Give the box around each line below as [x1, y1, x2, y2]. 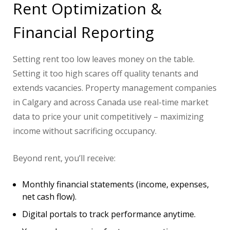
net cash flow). [22, 191, 76, 203]
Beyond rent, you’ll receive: [13, 152, 116, 164]
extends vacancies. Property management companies [13, 82, 217, 94]
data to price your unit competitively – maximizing [13, 111, 204, 123]
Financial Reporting [13, 22, 154, 43]
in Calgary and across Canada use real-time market [13, 97, 208, 108]
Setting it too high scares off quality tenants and [13, 68, 198, 80]
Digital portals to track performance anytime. [22, 208, 196, 220]
